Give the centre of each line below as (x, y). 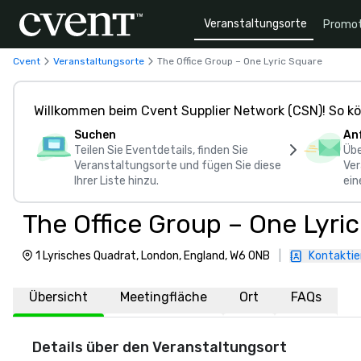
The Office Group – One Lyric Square (240, 61)
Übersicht (58, 297)
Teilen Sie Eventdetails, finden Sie (161, 150)
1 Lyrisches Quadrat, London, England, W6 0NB (153, 256)
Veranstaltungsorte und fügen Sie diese (178, 166)
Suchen (95, 135)
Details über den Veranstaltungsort (160, 347)
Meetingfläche (164, 297)
